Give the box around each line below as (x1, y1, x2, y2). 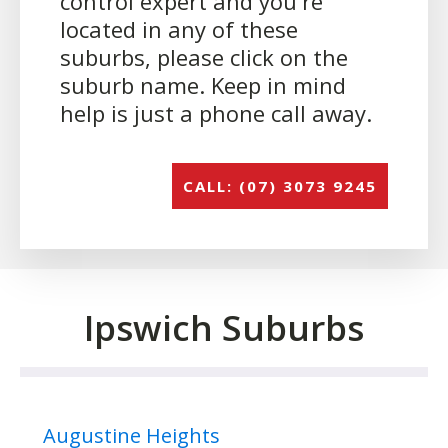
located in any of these (60, 14, 298, 45)
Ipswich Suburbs (84, 304, 364, 352)
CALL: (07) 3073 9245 (183, 176, 377, 197)
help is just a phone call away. (60, 98, 384, 129)
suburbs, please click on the (60, 42, 348, 73)
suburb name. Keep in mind (60, 70, 346, 101)
